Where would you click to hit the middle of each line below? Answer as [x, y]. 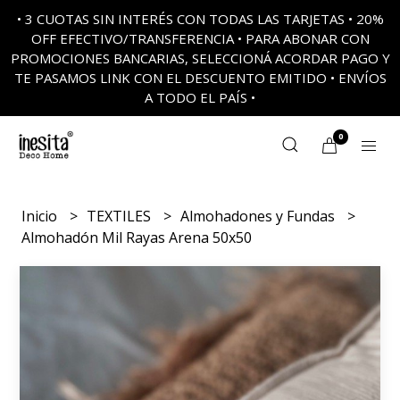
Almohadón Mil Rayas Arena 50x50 [137, 237]
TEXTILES [121, 216]
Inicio [42, 216]
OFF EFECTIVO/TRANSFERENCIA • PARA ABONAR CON [200, 38]
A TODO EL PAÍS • [200, 97]
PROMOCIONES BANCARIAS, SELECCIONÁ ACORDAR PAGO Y [200, 58]
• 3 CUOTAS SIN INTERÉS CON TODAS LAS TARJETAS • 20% [200, 19]
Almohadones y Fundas [260, 216]
